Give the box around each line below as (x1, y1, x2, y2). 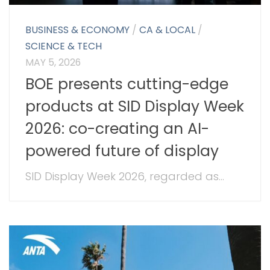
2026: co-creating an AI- (25, 118, 210, 140)
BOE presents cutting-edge (25, 74, 229, 95)
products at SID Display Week (25, 96, 245, 118)
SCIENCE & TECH (25, 39, 102, 53)
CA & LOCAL (139, 22, 196, 37)
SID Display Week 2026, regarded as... (25, 169, 225, 184)
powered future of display (25, 140, 219, 162)
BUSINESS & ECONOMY (25, 22, 130, 37)
